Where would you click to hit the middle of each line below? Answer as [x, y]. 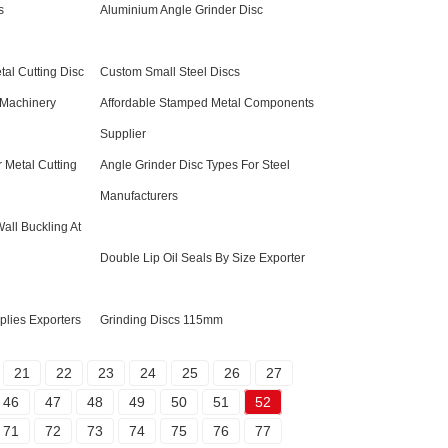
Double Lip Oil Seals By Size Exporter [202, 258]
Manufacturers [139, 196]
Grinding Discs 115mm [161, 320]
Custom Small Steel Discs [170, 72]
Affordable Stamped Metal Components [207, 103]
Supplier [123, 134]
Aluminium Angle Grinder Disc [181, 10]
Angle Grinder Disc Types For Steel [195, 165]
